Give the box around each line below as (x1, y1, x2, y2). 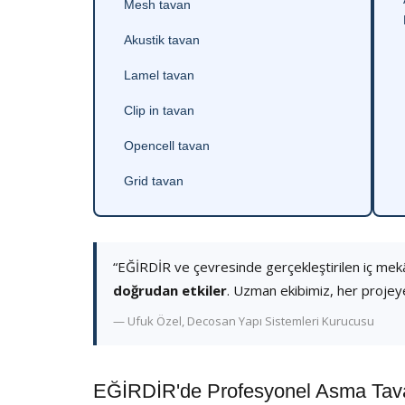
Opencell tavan (124, 138, 210, 153)
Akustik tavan (124, 33, 200, 47)
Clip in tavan (124, 103, 194, 118)
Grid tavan (124, 174, 184, 188)
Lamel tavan (124, 68, 194, 82)
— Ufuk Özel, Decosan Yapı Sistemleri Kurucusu (113, 313, 374, 329)
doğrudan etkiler (113, 281, 227, 299)
